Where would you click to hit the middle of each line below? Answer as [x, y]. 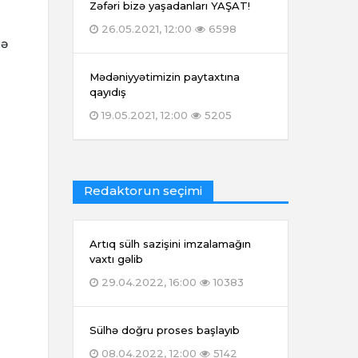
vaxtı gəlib [116, 259]
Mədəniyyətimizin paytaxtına [165, 77]
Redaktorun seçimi [143, 191]
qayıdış [108, 92]
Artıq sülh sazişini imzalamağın [170, 244]
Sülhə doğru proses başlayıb [165, 330]
